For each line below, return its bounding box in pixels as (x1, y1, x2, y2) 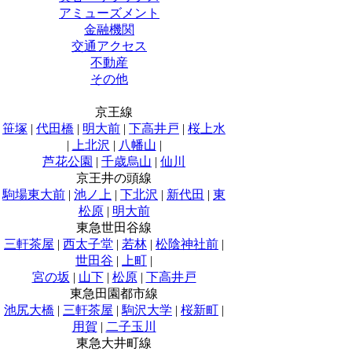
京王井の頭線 (76, 171, 152, 185)
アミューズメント (59, 6, 159, 20)
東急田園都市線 (70, 287, 158, 300)
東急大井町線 (76, 336, 152, 350)
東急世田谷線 (76, 221, 152, 234)
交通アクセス (71, 39, 147, 53)
